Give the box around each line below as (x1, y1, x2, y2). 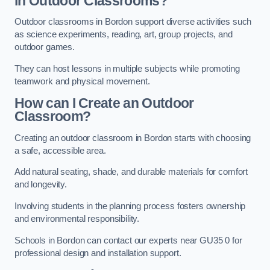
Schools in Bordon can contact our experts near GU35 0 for (14, 235, 242, 245)
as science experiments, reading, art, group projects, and (14, 30, 233, 40)
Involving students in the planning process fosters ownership (14, 201, 246, 211)
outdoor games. (14, 42, 75, 52)
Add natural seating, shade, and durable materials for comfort (14, 167, 248, 177)
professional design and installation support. (14, 248, 181, 258)
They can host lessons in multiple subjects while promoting (14, 63, 240, 74)
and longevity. (14, 180, 67, 190)
